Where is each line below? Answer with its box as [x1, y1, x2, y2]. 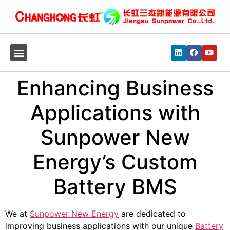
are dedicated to [119, 208, 186, 219]
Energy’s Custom [33, 149, 197, 175]
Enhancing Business [16, 75, 214, 101]
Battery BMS [53, 174, 177, 199]
